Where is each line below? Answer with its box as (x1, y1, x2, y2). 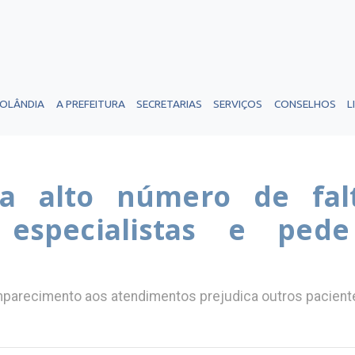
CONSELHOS (273, 97, 336, 110)
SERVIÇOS (213, 97, 263, 110)
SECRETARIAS (136, 97, 202, 110)
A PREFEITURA (55, 97, 125, 110)
